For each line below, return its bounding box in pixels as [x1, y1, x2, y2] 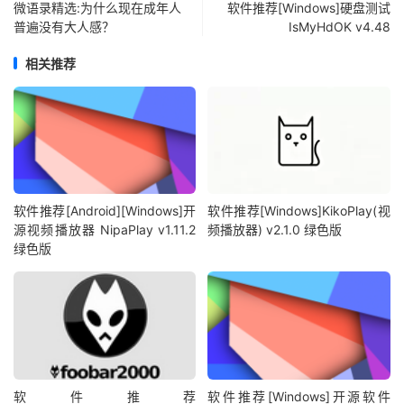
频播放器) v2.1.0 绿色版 [207, 222, 343, 238]
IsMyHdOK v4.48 [289, 18, 390, 34]
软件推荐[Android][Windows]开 [14, 203, 197, 219]
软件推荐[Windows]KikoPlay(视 [207, 203, 390, 219]
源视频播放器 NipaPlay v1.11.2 [14, 222, 197, 238]
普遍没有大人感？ [14, 18, 115, 34]
